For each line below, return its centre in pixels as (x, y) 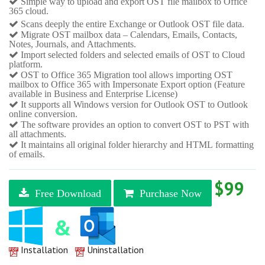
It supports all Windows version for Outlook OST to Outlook (133, 104)
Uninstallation (115, 249)
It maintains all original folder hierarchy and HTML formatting (136, 145)
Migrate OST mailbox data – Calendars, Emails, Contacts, (128, 35)
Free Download (65, 193)
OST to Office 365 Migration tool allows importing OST (125, 75)
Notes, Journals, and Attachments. (72, 44)
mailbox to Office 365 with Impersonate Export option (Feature (127, 84)
